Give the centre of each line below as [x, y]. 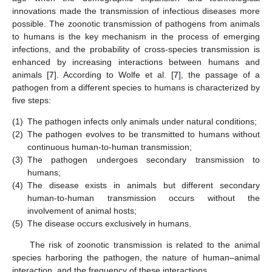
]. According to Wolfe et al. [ [114, 74]
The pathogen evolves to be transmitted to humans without [144, 134]
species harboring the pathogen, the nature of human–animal [136, 258]
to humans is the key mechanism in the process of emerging [136, 36]
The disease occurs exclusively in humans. [109, 224]
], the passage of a [219, 74]
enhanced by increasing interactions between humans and [136, 62]
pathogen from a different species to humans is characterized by [136, 87]
